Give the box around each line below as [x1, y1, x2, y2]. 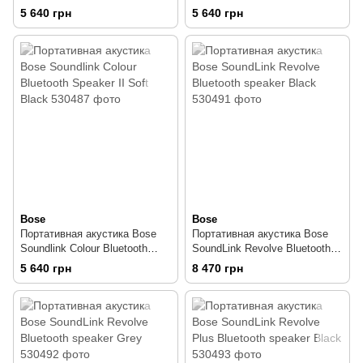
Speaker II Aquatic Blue [20, 2, 131, 14]
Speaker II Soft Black [20, 257, 122, 270]
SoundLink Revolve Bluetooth [192, 242, 331, 255]
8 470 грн [192, 262, 243, 275]
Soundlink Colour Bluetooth [20, 242, 147, 255]
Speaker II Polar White [192, 2, 298, 14]
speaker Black [192, 257, 259, 270]
